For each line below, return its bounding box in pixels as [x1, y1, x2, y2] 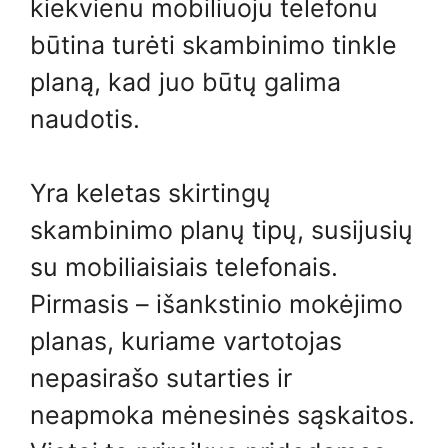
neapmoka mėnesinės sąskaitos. [30, 400, 415, 430]
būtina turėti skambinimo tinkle [30, 29, 397, 60]
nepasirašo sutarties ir [30, 363, 292, 393]
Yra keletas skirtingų [30, 178, 271, 208]
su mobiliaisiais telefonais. [30, 252, 338, 282]
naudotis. [30, 103, 140, 134]
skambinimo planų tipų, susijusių [30, 215, 413, 245]
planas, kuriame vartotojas [30, 326, 342, 356]
